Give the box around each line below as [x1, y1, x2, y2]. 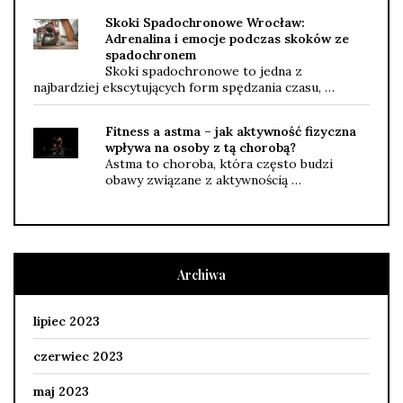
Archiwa [177, 266, 226, 284]
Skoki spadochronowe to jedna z [105, 63, 302, 80]
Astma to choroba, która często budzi [105, 156, 333, 173]
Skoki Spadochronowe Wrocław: [105, 14, 305, 31]
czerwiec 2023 [33, 348, 123, 365]
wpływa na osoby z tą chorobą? [105, 139, 296, 157]
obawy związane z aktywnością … [105, 172, 301, 189]
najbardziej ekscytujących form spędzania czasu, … [33, 79, 335, 96]
